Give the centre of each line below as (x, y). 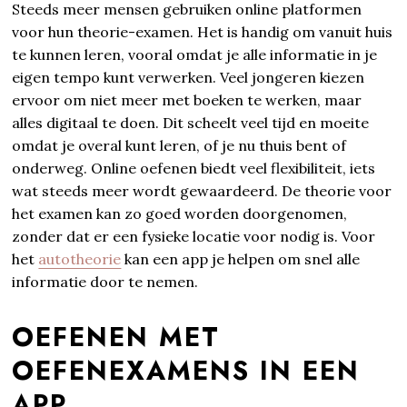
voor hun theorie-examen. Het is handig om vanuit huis (203, 31)
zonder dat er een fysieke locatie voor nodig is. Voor (194, 236)
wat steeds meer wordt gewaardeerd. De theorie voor (202, 190)
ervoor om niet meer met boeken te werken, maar (187, 99)
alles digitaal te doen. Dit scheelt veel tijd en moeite (191, 122)
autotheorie (80, 258)
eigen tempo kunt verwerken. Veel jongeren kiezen (189, 77)
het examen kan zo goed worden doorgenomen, (180, 213)
